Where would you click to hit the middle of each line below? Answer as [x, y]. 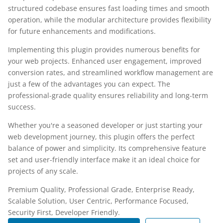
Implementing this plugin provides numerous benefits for [104, 49]
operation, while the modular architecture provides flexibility [110, 19]
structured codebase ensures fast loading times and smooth [109, 8]
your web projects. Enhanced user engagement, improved [105, 61]
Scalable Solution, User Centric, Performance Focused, [98, 201]
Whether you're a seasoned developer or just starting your [105, 125]
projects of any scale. [43, 171]
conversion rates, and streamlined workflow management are [111, 72]
